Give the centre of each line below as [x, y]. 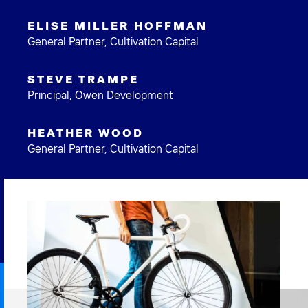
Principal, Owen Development [100, 95]
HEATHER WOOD [86, 133]
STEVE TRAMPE [83, 79]
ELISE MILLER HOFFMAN [118, 25]
